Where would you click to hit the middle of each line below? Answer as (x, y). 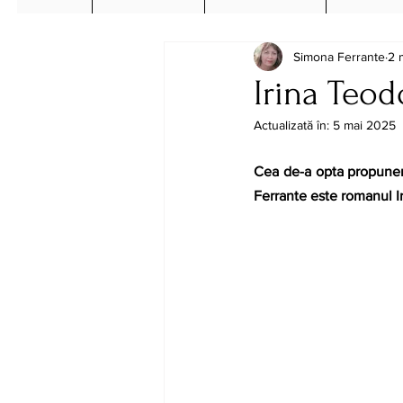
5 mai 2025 (364, 125)
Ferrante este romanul (325, 196)
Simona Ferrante (339, 56)
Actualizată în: (293, 125)
